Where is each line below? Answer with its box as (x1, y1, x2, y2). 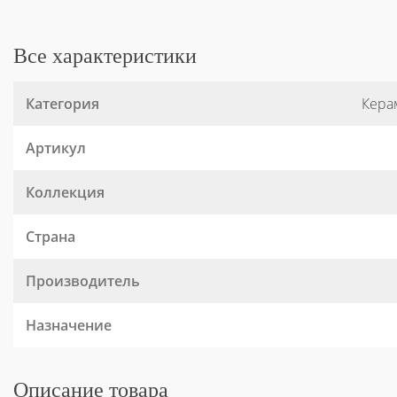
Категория (26, 94, 99, 113)
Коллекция (26, 183, 105, 202)
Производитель (26, 271, 140, 291)
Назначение (26, 315, 112, 335)
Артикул (26, 138, 86, 158)
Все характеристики (13, 44, 197, 67)
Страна (26, 227, 75, 246)
